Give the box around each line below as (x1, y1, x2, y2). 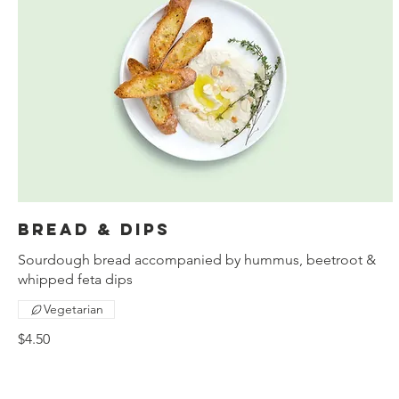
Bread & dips (18, 219, 170, 240)
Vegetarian (44, 301, 103, 318)
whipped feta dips (18, 271, 133, 289)
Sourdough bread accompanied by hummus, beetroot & (18, 251, 376, 269)
